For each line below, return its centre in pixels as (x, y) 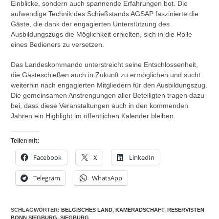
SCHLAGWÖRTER (34, 209)
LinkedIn (142, 157)
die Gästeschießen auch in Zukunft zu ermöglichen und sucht (106, 75)
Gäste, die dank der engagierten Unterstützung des (90, 24)
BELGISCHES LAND (87, 209)
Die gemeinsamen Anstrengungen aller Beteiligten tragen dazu (108, 95)
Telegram (47, 178)
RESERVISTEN (186, 209)
